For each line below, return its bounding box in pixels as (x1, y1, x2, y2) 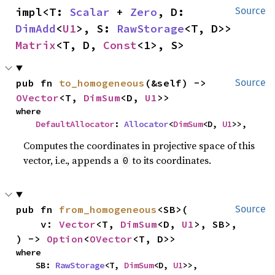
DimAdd (15, 21, 56, 36)
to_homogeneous (59, 76, 145, 89)
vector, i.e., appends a (23, 153, 122, 167)
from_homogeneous (59, 203, 158, 215)
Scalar (69, 4, 110, 19)
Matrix (15, 37, 56, 52)
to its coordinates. (130, 153, 212, 167)
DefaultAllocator (36, 118, 115, 130)
